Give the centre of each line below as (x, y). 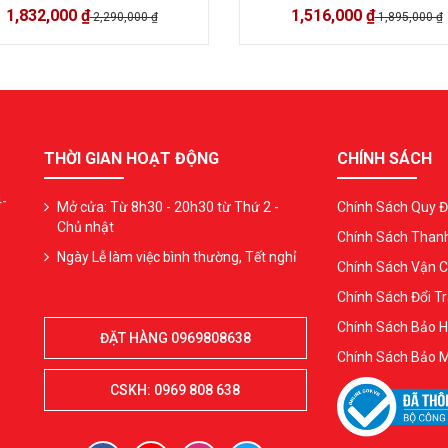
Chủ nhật (85, 227)
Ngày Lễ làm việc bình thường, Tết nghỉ (176, 257)
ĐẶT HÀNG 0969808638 (175, 338)
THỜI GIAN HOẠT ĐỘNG (131, 159)
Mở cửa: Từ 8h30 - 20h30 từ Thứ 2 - (168, 207)
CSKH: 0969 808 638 (175, 390)
